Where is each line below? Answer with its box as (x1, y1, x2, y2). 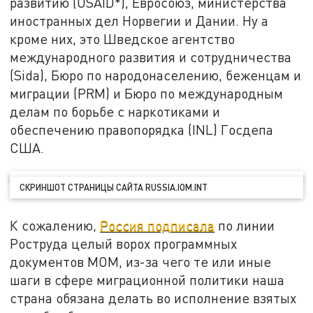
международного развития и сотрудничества (10, 49, 292, 66)
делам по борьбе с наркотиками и (10, 103, 221, 120)
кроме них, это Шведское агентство (10, 31, 235, 48)
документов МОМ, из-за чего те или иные (10, 254, 272, 270)
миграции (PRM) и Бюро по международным (10, 85, 284, 102)
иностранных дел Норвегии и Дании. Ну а (10, 13, 269, 29)
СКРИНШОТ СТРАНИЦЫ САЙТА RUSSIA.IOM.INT (20, 181, 208, 193)
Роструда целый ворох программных (10, 235, 238, 252)
